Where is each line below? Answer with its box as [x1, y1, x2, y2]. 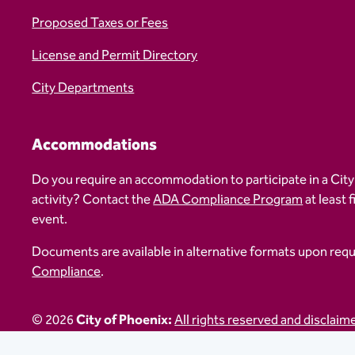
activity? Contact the [32, 189, 154, 211]
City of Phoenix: [76, 309, 173, 331]
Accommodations [32, 132, 158, 158]
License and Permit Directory [32, 44, 198, 67]
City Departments [32, 77, 135, 99]
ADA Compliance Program [153, 189, 303, 211]
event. [32, 208, 68, 231]
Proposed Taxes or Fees [32, 12, 169, 34]
